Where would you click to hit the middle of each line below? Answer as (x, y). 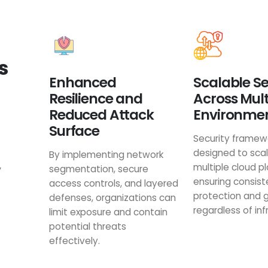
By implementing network (106, 155)
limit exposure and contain (108, 212)
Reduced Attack (101, 115)
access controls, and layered (113, 183)
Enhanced (82, 83)
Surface (74, 131)
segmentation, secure (98, 169)
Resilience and (95, 99)
